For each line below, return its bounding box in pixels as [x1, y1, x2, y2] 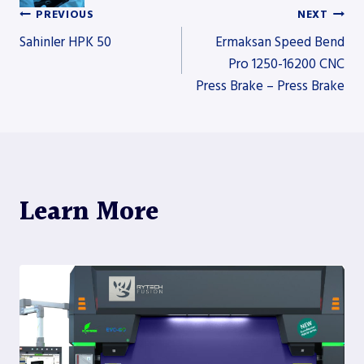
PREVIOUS [36, 6, 94, 22]
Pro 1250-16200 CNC [228, 54, 344, 75]
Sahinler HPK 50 [19, 32, 111, 53]
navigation [19, 78, 152, 120]
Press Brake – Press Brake [196, 76, 344, 97]
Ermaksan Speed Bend [215, 32, 344, 53]
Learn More [19, 192, 158, 234]
